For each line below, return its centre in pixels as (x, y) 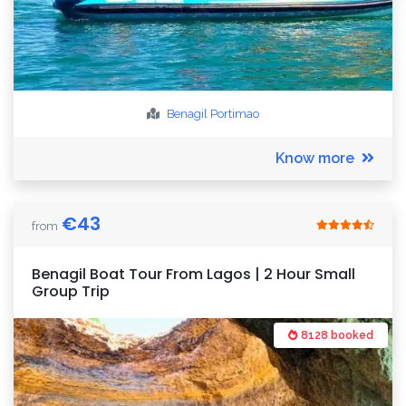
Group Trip (71, 291)
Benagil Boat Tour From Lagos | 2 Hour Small (193, 274)
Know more (315, 158)
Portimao (235, 114)
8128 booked (336, 335)
